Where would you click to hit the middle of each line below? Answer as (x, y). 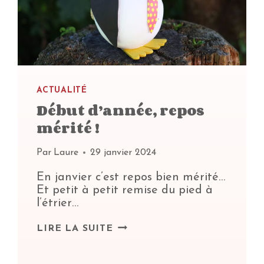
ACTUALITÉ (62, 91)
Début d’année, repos (121, 110)
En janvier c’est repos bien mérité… (131, 178)
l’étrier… (58, 204)
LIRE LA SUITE (75, 229)
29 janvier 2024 (123, 153)
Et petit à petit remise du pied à (125, 191)
